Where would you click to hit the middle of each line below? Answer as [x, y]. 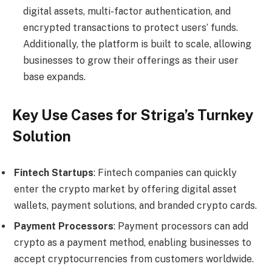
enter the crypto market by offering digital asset [125, 189]
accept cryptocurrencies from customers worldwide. [134, 259]
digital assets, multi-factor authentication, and [127, 11]
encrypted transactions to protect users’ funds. [131, 27]
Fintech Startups [54, 172]
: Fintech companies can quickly [165, 172]
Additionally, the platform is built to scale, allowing [137, 44]
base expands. [54, 76]
